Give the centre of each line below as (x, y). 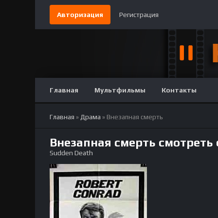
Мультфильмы (120, 90)
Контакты (179, 90)
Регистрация (139, 15)
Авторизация (80, 15)
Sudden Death (71, 153)
